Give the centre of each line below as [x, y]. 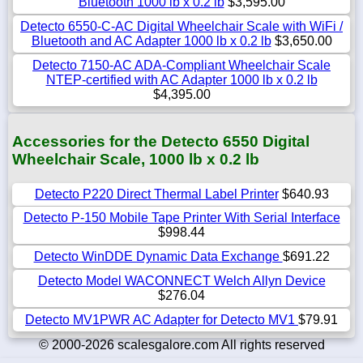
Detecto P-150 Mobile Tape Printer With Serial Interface [181, 218]
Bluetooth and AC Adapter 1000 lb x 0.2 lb [151, 41]
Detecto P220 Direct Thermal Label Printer [156, 194]
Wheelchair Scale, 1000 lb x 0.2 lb [136, 159]
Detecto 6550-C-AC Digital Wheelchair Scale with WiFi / [181, 26]
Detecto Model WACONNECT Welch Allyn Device [181, 281]
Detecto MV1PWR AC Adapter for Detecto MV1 [162, 320]
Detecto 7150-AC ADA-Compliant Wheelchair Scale [181, 65]
